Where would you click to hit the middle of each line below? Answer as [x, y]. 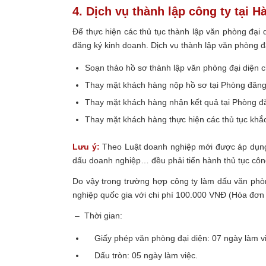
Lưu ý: [86, 146]
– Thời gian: [97, 215]
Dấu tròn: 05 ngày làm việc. [142, 255]
